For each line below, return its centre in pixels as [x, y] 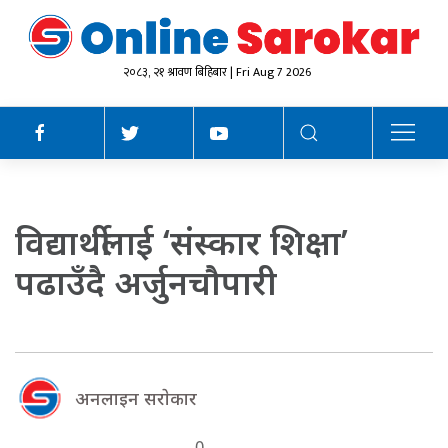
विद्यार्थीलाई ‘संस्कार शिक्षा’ [181, 241]
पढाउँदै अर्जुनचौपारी [146, 281]
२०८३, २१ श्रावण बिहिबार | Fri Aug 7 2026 [216, 71]
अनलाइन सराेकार [136, 397]
